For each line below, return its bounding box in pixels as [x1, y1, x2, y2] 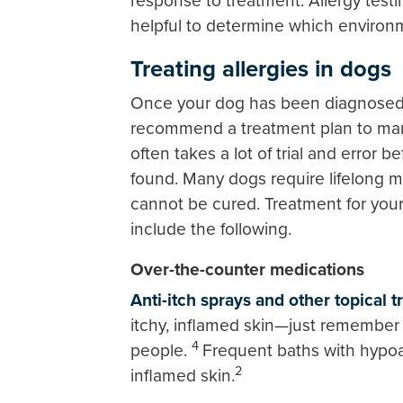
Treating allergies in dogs [130, 56, 391, 83]
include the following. [130, 219, 291, 239]
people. [130, 340, 192, 361]
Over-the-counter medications [130, 259, 364, 280]
